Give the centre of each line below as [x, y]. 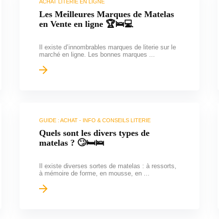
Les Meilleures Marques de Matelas [106, 14]
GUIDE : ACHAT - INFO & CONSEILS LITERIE [95, 120]
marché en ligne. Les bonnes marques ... [97, 54]
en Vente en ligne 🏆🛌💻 [86, 24]
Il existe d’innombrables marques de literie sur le [107, 47]
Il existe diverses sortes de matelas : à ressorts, [108, 166]
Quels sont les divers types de [94, 133]
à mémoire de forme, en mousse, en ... [94, 173]
